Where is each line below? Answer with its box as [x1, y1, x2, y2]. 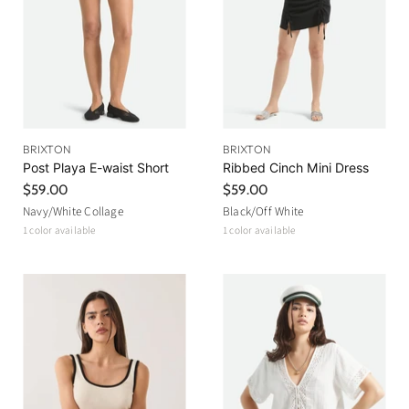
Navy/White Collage [23, 202, 123, 220]
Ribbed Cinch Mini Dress [223, 159, 369, 175]
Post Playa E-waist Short [23, 159, 169, 175]
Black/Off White [223, 202, 304, 220]
